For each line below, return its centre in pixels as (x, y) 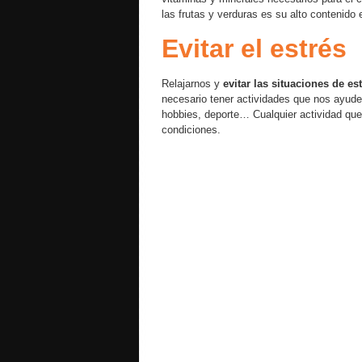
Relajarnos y (192, 84)
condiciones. (191, 130)
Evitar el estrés (254, 48)
